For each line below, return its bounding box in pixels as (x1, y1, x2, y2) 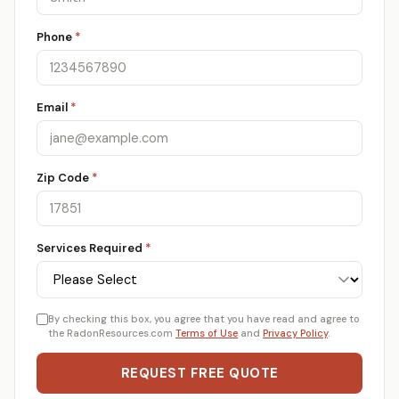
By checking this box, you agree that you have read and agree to (48, 313, 360, 325)
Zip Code (37, 170, 92, 185)
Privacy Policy (263, 327, 328, 339)
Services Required (37, 240, 145, 256)
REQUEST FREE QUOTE (120, 364, 279, 382)
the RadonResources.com (48, 327, 175, 339)
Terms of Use (175, 327, 238, 339)
